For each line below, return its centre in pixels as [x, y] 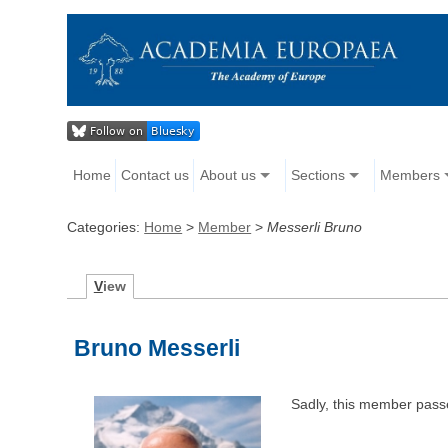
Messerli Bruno [315, 227]
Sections [317, 175]
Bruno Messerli [157, 348]
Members [409, 175]
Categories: [106, 227]
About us [227, 175]
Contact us [155, 175]
